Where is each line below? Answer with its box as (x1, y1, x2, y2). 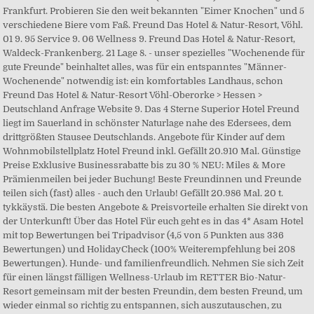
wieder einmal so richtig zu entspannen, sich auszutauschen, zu (3, 300, 282, 310)
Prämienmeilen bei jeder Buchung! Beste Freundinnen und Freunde (3, 174, 302, 184)
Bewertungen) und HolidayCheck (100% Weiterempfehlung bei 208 (3, 244, 296, 254)
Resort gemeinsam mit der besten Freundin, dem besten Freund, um (3, 286, 303, 296)
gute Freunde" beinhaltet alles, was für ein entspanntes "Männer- (3, 62, 287, 72)
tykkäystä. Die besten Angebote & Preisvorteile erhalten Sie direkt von (3, 202, 309, 212)
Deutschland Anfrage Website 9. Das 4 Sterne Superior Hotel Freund (3, 104, 300, 114)
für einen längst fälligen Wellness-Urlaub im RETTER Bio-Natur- (3, 272, 287, 282)
